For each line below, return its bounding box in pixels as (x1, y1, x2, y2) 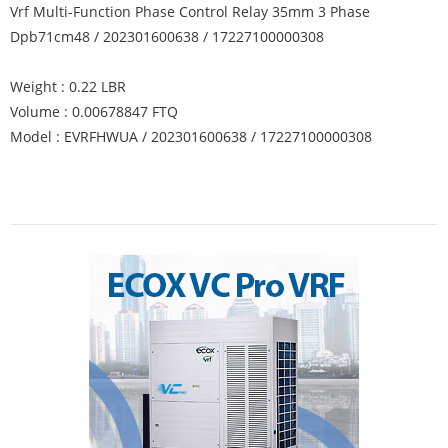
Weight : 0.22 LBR (10, 77, 126, 96)
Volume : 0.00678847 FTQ (10, 102, 178, 121)
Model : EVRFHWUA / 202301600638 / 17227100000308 (10, 127, 372, 146)
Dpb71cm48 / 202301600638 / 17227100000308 (10, 27, 324, 46)
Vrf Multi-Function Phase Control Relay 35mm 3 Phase (10, 2, 370, 21)
